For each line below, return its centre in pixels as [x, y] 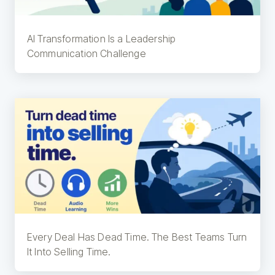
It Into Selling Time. [69, 252]
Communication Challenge [87, 53]
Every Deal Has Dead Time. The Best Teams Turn [137, 237]
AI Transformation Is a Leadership [102, 38]
